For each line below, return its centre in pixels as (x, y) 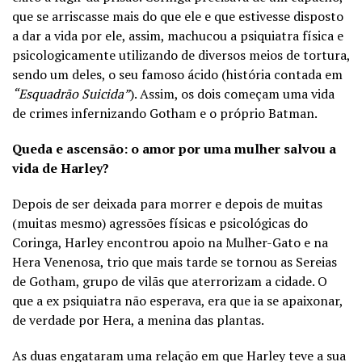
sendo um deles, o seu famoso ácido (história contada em (177, 75)
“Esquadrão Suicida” (71, 94)
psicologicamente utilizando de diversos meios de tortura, (181, 55)
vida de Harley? (61, 168)
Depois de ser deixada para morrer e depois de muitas (167, 204)
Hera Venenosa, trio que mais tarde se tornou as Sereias (175, 262)
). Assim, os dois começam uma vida (232, 94)
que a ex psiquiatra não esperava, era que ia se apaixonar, (177, 301)
